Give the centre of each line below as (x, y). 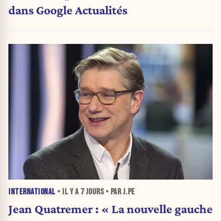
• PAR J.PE (119, 192)
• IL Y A (68, 192)
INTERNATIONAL (32, 192)
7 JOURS (92, 192)
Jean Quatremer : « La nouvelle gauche (110, 209)
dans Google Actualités (68, 10)
